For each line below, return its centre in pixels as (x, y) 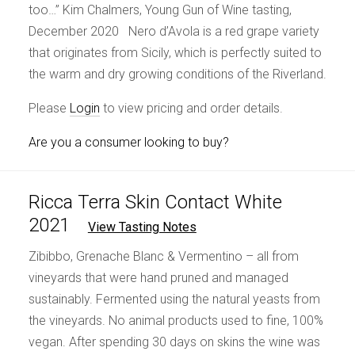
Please (49, 108)
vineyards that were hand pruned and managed (158, 277)
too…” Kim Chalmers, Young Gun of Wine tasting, (160, 10)
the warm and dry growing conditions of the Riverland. (177, 74)
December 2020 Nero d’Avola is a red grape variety (174, 31)
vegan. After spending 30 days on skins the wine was (174, 342)
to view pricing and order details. (191, 108)
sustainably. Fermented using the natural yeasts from (174, 299)
